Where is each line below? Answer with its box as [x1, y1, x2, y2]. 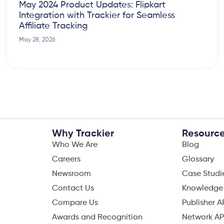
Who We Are [52, 141, 97, 149]
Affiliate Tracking [19, 21, 87, 31]
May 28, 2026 [19, 37, 55, 43]
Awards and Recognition [52, 213, 142, 222]
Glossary [182, 155, 214, 164]
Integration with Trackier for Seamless [19, 11, 175, 20]
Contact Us [52, 184, 94, 193]
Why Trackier [52, 129, 114, 139]
